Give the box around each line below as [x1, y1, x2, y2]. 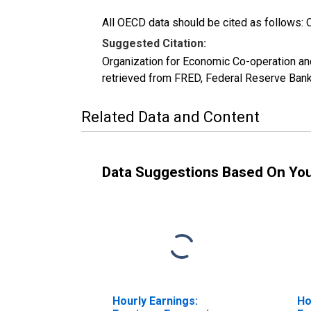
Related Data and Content [81, 108, 260, 126]
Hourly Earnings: [112, 294, 198, 308]
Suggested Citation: [102, 36, 206, 50]
